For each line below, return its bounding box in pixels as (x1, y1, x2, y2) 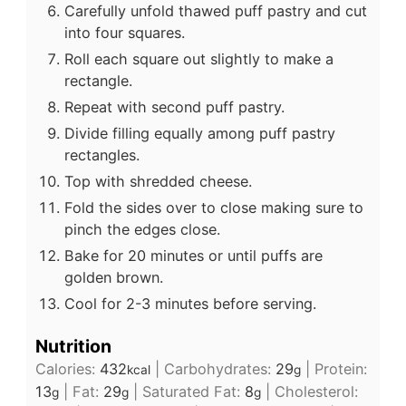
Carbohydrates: (163, 360, 275, 379)
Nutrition (34, 335, 111, 358)
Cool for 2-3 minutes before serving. (63, 294, 316, 313)
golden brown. (63, 267, 163, 286)
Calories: (34, 360, 100, 379)
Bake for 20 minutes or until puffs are (63, 246, 323, 265)
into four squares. (63, 23, 185, 42)
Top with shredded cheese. (63, 171, 252, 190)
